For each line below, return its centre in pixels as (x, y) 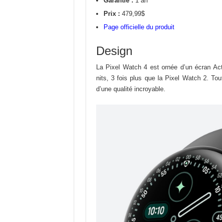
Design (114, 51)
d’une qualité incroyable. (131, 89)
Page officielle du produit (139, 27)
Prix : (111, 14)
